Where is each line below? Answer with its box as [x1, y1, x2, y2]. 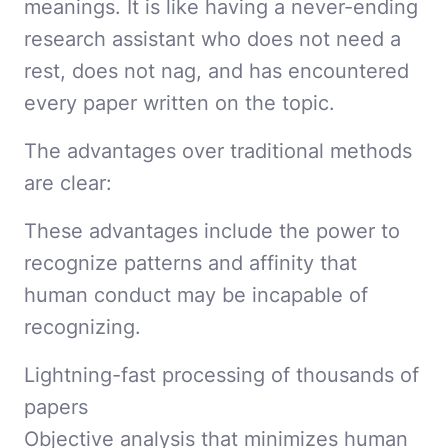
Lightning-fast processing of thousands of [24, 362, 419, 388]
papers [24, 394, 88, 420]
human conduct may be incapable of [24, 282, 368, 308]
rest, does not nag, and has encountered [24, 58, 409, 84]
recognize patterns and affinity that [24, 250, 357, 276]
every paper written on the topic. [24, 90, 335, 116]
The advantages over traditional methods [24, 138, 412, 164]
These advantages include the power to [24, 218, 400, 244]
